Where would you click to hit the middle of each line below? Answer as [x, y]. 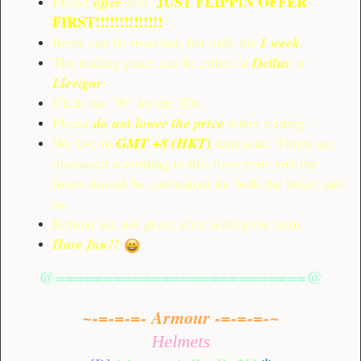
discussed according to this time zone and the [185, 162]
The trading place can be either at [152, 62]
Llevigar [77, 82]
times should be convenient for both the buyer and [198, 183]
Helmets [180, 342]
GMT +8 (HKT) [164, 143]
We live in [84, 142]
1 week [280, 42]
